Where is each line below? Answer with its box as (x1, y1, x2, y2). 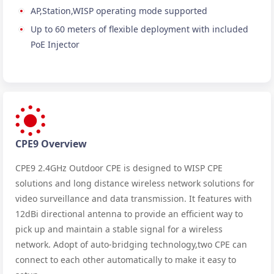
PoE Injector (31, 38, 80, 50)
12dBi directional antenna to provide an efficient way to (15, 207, 243, 220)
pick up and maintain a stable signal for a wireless (15, 223, 223, 235)
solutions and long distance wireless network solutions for (15, 177, 254, 189)
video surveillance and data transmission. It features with (15, 192, 252, 204)
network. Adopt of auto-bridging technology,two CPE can (15, 238, 247, 250)
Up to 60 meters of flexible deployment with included (31, 23, 248, 35)
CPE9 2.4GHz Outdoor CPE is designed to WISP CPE (15, 161, 223, 174)
